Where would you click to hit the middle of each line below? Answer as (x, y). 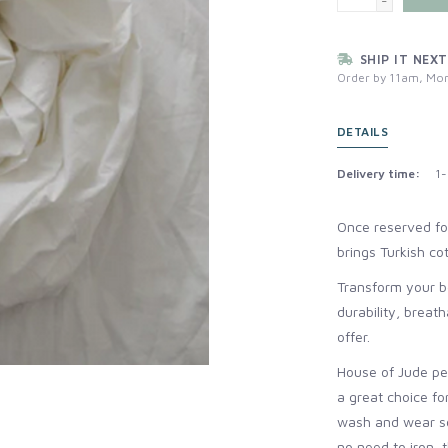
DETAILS (362, 131)
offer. (353, 336)
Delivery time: (378, 173)
